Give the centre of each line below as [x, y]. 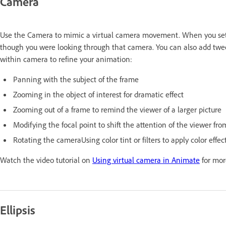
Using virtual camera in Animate [146, 160]
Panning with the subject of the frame [76, 79]
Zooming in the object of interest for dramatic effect [98, 94]
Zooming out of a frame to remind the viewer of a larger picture [117, 109]
